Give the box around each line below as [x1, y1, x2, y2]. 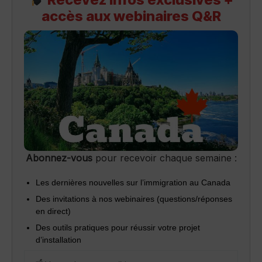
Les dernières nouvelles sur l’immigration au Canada [36, 178, 230, 188]
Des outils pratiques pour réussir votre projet [36, 223, 200, 233]
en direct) [36, 206, 71, 216]
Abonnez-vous [25, 152, 92, 164]
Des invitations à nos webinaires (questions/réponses [36, 194, 232, 204]
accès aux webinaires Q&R [41, 8, 221, 25]
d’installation [36, 235, 81, 245]
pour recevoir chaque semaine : [92, 152, 237, 164]
